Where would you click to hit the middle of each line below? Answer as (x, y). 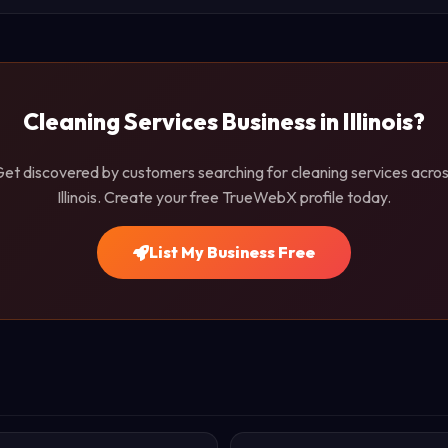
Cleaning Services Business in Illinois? (224, 121)
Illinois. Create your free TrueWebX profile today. (224, 197)
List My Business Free (232, 252)
